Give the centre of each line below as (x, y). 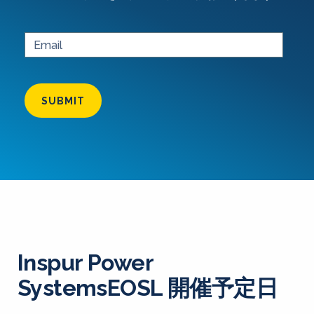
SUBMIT (63, 101)
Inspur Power (85, 262)
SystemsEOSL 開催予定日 (148, 288)
